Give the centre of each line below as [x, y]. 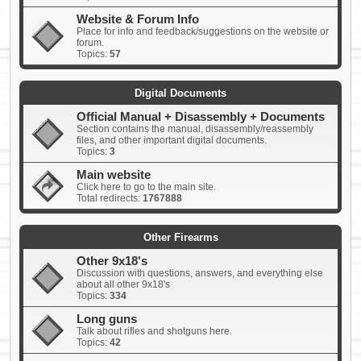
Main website [114, 174]
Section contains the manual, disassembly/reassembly [195, 129]
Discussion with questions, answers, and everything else [200, 273]
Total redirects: [110, 198]
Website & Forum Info [138, 19]
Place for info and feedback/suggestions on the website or [203, 31]
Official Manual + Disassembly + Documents [201, 116]
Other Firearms [180, 237]
